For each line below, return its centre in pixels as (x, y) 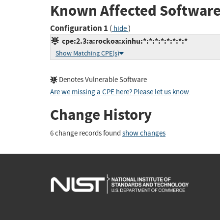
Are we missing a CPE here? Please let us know (119, 92)
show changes (144, 133)
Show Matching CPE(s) (87, 54)
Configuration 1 (79, 28)
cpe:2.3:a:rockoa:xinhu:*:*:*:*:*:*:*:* (123, 41)
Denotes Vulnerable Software (102, 80)
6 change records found (86, 133)
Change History (101, 115)
